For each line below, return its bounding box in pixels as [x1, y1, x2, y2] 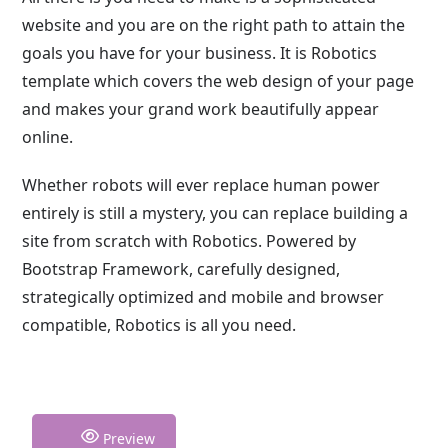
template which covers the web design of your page [22, 69, 415, 92]
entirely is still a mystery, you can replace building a [22, 201, 409, 224]
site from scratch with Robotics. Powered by [22, 229, 357, 252]
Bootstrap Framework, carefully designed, [22, 257, 341, 280]
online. [22, 125, 74, 148]
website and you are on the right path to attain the [22, 13, 406, 36]
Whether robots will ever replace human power [22, 173, 381, 196]
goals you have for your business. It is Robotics [22, 41, 378, 64]
